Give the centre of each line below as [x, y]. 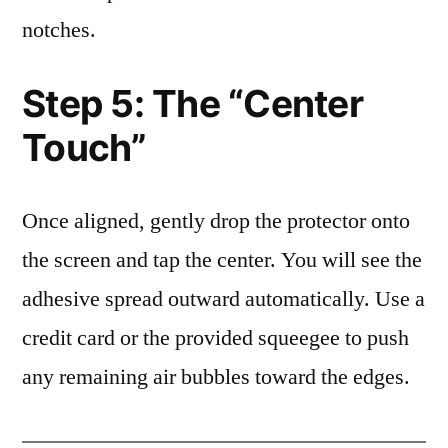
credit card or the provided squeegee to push [215, 338]
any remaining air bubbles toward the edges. [216, 377]
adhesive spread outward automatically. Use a [223, 299]
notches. [59, 30]
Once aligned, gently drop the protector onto [216, 221]
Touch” [84, 147]
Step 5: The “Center [192, 103]
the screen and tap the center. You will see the [222, 260]
